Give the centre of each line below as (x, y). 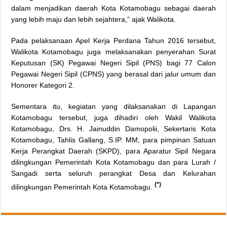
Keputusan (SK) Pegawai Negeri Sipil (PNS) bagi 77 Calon (113, 63)
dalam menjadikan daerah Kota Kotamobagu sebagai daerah (113, 8)
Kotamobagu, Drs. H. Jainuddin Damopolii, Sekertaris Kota (113, 129)
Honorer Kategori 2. (43, 85)
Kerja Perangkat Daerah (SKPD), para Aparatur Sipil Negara (113, 151)
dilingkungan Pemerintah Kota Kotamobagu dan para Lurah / (113, 162)
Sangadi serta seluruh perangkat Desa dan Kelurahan (113, 174)
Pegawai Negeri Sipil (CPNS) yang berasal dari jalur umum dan (113, 74)
